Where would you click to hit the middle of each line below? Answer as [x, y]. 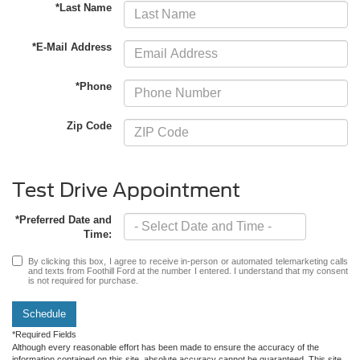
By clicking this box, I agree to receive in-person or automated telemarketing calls [188, 261]
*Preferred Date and [64, 219]
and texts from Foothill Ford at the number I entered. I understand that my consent [188, 270]
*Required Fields [44, 334]
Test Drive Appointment [126, 190]
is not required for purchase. [83, 280]
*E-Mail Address [72, 47]
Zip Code [90, 126]
